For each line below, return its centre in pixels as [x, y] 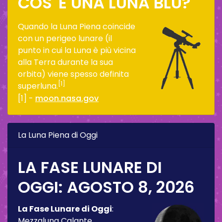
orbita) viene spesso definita [73, 74]
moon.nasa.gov [67, 98]
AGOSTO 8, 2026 [131, 187]
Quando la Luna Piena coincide [77, 26]
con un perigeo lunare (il [65, 38]
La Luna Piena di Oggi [58, 135]
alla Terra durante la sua [65, 62]
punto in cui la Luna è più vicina [77, 50]
